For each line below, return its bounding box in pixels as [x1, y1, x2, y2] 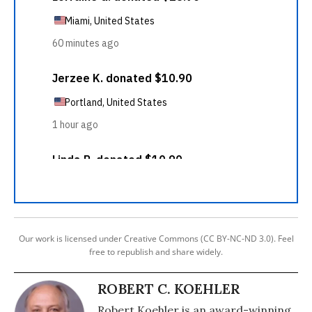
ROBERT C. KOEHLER [97, 280, 240, 297]
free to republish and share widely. [89, 246, 223, 258]
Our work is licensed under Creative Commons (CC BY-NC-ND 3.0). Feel [18, 233, 294, 244]
